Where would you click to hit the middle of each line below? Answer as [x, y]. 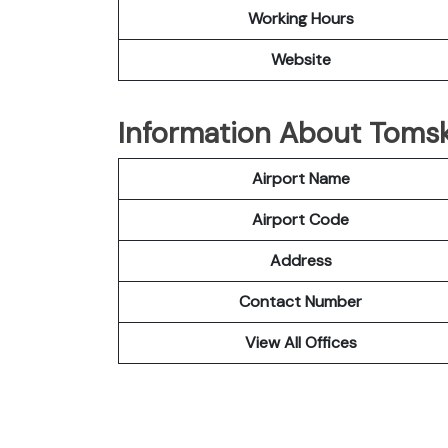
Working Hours [300, 18]
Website [300, 59]
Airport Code [300, 219]
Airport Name [300, 178]
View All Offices [300, 342]
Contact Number [300, 301]
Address [300, 260]
